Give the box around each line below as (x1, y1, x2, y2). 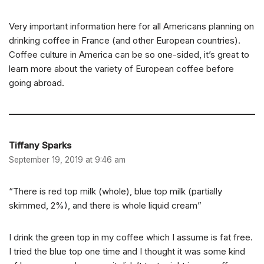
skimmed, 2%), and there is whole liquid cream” (9, 200, 202, 212)
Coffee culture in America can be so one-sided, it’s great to (9, 49, 249, 61)
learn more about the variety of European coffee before (9, 63, 234, 75)
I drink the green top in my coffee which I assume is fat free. (9, 232, 253, 243)
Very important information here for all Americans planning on (9, 21, 254, 32)
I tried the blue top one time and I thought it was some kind (9, 246, 245, 258)
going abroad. (9, 77, 64, 89)
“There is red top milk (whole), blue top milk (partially (9, 186, 222, 197)
